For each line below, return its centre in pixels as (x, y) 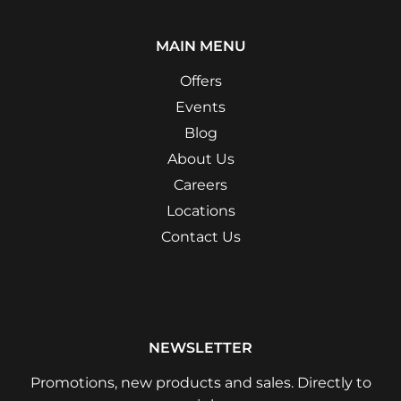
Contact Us (200, 237)
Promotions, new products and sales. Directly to (200, 383)
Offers (200, 81)
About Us (200, 159)
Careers (200, 185)
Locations (200, 211)
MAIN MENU (200, 46)
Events (200, 107)
